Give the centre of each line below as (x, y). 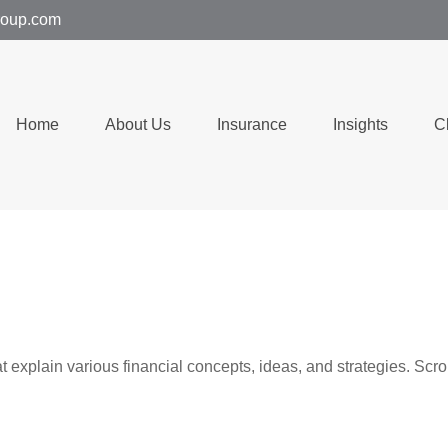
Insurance (252, 125)
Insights (360, 125)
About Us (138, 125)
